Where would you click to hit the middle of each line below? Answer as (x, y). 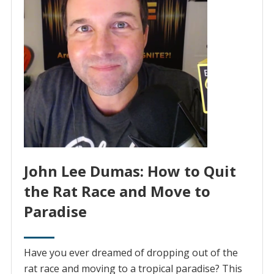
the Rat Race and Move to (117, 191)
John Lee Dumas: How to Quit (130, 171)
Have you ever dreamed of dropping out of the (131, 253)
